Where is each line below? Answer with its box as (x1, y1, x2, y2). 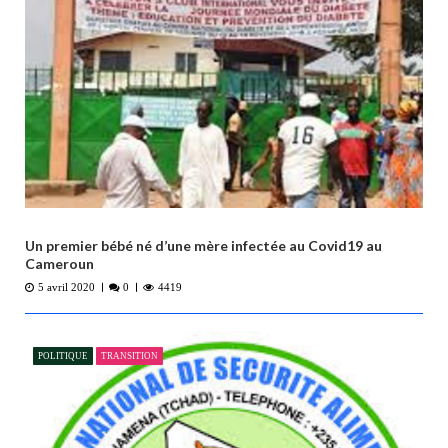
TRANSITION (100, 350, 158, 361)
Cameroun (25, 254, 94, 272)
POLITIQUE (37, 350, 88, 361)
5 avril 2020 (37, 281, 95, 293)
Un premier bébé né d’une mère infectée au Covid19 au (25, 236, 382, 254)
